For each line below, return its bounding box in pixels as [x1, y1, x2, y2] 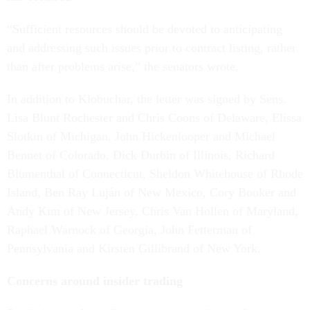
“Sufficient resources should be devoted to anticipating [7, 22, 282, 37]
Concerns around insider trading [7, 274, 183, 289]
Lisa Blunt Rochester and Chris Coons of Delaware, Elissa [7, 111, 302, 125]
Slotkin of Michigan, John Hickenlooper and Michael [7, 129, 275, 144]
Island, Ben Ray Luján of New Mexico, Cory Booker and [7, 185, 296, 200]
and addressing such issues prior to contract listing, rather [7, 41, 296, 55]
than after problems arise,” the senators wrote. [7, 60, 239, 74]
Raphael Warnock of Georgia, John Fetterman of [7, 223, 252, 237]
